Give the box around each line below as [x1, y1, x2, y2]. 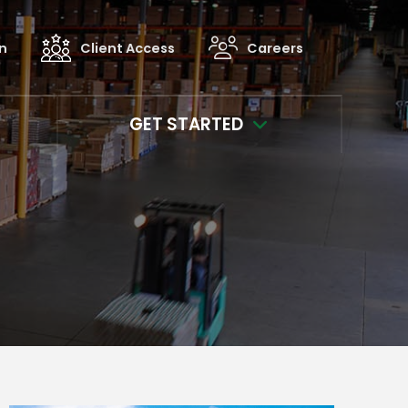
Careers [247, 38, 304, 57]
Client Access [80, 38, 176, 57]
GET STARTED [129, 112, 244, 136]
